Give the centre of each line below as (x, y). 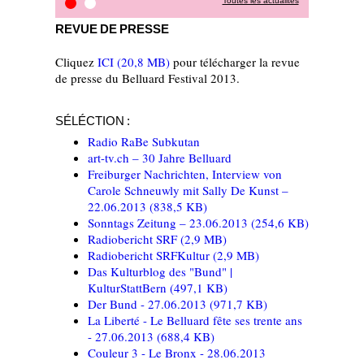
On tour (97, 22)
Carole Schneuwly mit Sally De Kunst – (188, 190)
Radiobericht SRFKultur (150, 255)
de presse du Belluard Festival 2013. (147, 78)
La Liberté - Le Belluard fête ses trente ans (195, 320)
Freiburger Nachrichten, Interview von (185, 173)
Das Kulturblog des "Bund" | (160, 271)
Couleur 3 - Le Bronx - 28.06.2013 (177, 352)
